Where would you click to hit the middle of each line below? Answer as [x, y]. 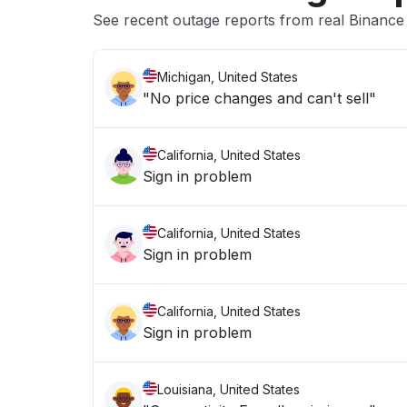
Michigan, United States [228, 77]
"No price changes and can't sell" [259, 98]
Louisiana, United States [228, 389]
